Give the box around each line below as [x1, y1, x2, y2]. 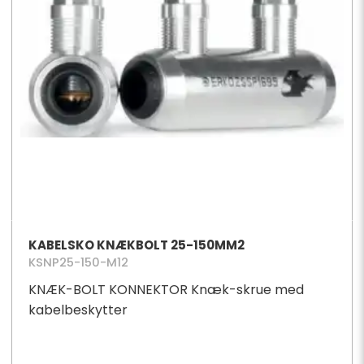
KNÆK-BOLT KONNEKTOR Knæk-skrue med [28, 280, 304, 300]
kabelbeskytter [28, 301, 128, 320]
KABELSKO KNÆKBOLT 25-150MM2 [28, 236, 245, 254]
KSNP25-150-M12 [28, 254, 128, 271]
